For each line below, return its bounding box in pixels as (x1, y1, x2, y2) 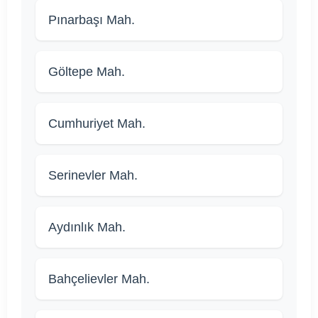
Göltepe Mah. (48, 65, 125, 79)
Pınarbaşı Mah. (48, 13, 135, 28)
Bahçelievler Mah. (48, 272, 150, 287)
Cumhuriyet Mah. (48, 116, 146, 131)
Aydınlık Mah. (48, 220, 126, 235)
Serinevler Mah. (48, 168, 138, 183)
